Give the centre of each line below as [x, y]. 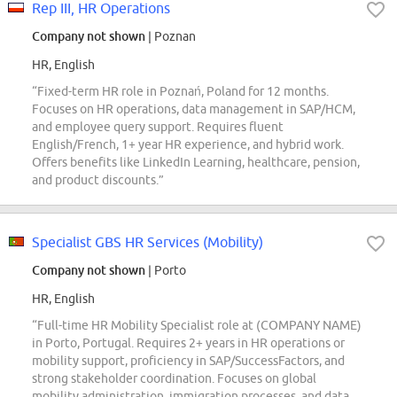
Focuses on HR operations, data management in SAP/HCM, [194, 109]
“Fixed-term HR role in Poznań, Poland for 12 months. [180, 92]
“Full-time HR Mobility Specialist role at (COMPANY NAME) [197, 326]
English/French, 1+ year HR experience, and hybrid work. [188, 145]
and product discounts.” [98, 180]
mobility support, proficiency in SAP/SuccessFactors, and [188, 361]
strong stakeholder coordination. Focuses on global [174, 379]
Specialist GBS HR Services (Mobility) [148, 242]
